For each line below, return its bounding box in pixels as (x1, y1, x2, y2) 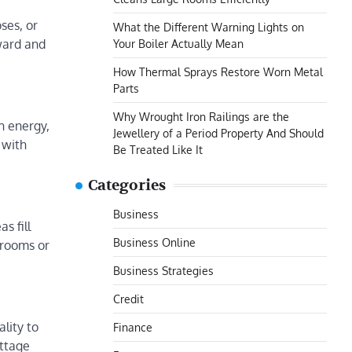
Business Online (113, 235, 196, 249)
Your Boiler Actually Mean (113, 36, 244, 50)
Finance (113, 320, 152, 334)
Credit (113, 291, 144, 306)
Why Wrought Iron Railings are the (113, 109, 289, 123)
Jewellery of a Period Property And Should (113, 126, 324, 140)
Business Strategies (113, 263, 214, 277)
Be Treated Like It (113, 142, 203, 156)
